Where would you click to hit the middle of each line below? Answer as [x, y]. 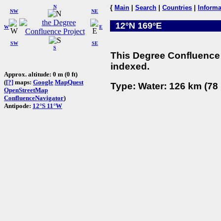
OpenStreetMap [26, 90]
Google [43, 82]
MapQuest [69, 82]
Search [146, 8]
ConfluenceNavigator [34, 98]
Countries [177, 8]
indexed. [130, 66]
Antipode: [18, 106]
